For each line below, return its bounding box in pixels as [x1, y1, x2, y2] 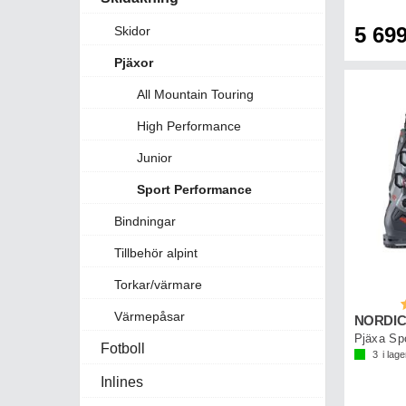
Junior [137, 150, 172, 166]
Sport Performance [137, 182, 252, 198]
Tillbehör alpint [114, 246, 198, 261]
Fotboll [101, 341, 145, 357]
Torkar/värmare [114, 277, 202, 293]
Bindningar [114, 214, 176, 229]
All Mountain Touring [137, 87, 254, 102]
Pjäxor [114, 55, 153, 71]
